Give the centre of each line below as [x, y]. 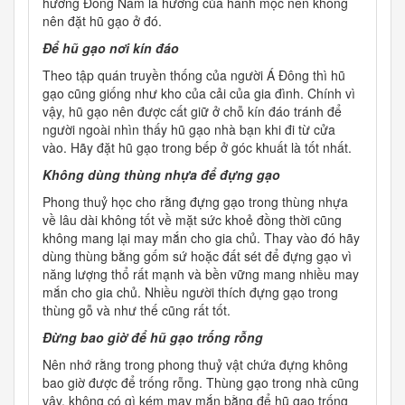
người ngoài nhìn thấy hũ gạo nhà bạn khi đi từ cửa [189, 130]
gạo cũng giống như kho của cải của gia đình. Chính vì [199, 94]
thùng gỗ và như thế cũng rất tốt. [137, 311]
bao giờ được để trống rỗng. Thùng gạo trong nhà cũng [201, 383]
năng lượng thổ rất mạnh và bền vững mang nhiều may [201, 274]
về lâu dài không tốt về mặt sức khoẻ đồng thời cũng [192, 220]
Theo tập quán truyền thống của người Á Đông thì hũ [194, 75]
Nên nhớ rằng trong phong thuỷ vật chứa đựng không [195, 365]
